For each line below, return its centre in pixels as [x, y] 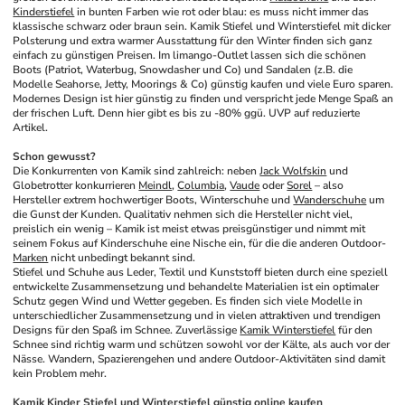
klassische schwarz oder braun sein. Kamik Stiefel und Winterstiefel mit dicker [202, 26]
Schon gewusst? [55, 156]
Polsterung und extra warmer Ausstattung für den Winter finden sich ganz [193, 41]
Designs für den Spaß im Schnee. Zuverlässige [127, 330]
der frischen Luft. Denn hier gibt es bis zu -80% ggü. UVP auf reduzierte [187, 113]
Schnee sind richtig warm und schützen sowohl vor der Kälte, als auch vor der [202, 344]
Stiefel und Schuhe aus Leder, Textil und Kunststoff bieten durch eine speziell [201, 272]
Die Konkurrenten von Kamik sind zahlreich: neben [137, 171]
